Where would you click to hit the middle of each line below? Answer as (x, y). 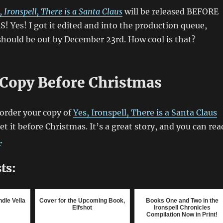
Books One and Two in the (182, 200)
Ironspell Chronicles (182, 207)
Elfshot (82, 207)
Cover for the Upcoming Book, (82, 200)
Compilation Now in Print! (182, 214)
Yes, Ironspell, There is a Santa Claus (145, 112)
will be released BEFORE (170, 11)
